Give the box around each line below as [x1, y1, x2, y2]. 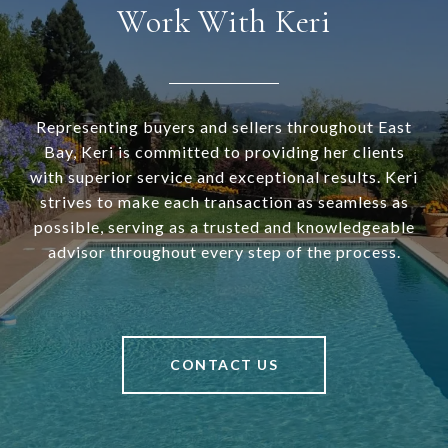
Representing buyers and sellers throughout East [36, 116, 412, 136]
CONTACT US [170, 355, 278, 373]
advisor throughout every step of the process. [47, 241, 401, 261]
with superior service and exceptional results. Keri [30, 166, 418, 186]
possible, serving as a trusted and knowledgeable [33, 216, 415, 236]
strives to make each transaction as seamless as [39, 191, 409, 211]
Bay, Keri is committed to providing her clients [43, 141, 405, 161]
